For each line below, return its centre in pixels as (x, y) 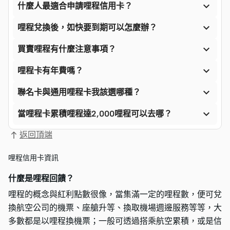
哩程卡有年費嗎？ (50, 71)
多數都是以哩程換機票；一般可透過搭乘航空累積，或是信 (115, 221)
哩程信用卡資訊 (33, 158)
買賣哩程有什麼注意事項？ (67, 49)
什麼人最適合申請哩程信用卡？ (75, 6)
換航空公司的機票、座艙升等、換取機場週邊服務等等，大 (115, 208)
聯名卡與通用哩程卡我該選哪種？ (79, 92)
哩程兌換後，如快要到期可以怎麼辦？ (87, 28)
